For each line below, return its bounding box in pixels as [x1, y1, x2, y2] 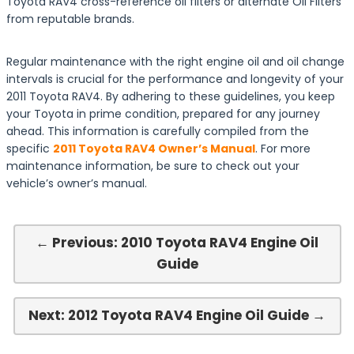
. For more [255, 141, 311, 156]
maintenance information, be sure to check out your [6, 158, 299, 174]
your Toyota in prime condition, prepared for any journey [6, 106, 320, 122]
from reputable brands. [6, 11, 134, 27]
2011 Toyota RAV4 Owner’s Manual [53, 141, 255, 156]
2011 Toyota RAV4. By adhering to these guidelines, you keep [6, 88, 335, 104]
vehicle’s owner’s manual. [6, 175, 147, 191]
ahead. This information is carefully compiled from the [6, 123, 309, 139]
